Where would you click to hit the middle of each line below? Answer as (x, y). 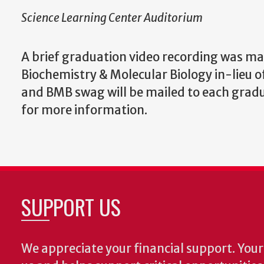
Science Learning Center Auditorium (112, 18)
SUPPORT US (71, 207)
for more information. (84, 110)
